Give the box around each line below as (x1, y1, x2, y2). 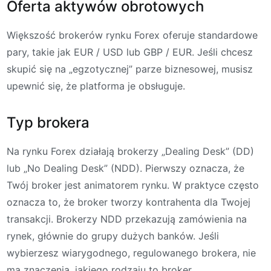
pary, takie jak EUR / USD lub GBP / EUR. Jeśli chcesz (7, 46, 253, 59)
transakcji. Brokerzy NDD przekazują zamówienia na (7, 213, 247, 226)
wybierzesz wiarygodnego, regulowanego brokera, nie (7, 247, 256, 260)
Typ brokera (7, 114, 90, 132)
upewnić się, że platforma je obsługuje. (7, 80, 185, 93)
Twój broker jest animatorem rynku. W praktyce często (7, 179, 259, 192)
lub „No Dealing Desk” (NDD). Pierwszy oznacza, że (7, 162, 244, 175)
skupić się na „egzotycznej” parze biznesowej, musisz (7, 63, 253, 76)
